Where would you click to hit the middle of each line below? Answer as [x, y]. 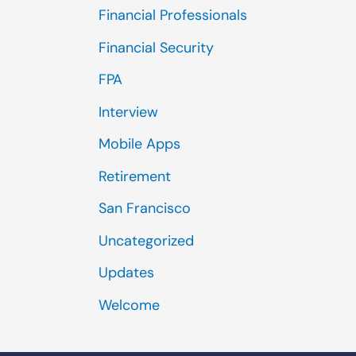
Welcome [129, 305]
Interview [128, 112]
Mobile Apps [139, 144]
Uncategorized [146, 240]
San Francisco [145, 209]
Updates [126, 273]
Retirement [135, 176]
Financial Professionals [173, 15]
